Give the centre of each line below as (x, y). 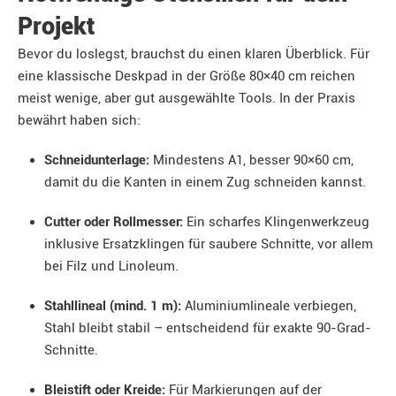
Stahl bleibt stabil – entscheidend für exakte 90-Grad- (208, 328)
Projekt (57, 27)
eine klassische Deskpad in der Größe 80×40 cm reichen (187, 76)
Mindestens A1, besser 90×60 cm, (251, 160)
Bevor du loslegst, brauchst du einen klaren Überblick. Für (194, 54)
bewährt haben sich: (79, 120)
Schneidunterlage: (97, 160)
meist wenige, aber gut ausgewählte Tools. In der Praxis (187, 98)
